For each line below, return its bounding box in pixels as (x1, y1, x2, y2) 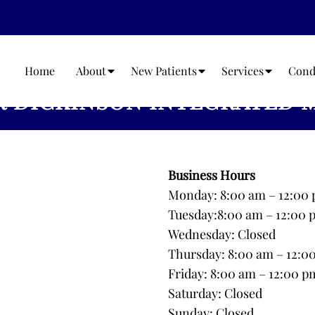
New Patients (131, 63, 197, 79)
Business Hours (168, 167, 255, 184)
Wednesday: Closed (168, 226, 276, 243)
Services (221, 63, 264, 79)
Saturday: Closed (168, 285, 262, 302)
